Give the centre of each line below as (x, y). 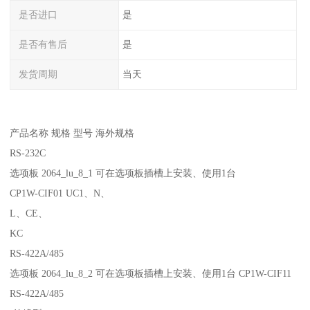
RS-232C (29, 153)
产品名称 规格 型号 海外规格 (72, 133)
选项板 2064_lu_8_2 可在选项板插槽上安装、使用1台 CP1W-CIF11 (151, 273)
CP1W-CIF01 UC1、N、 (62, 193)
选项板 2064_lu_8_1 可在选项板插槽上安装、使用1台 (125, 173)
